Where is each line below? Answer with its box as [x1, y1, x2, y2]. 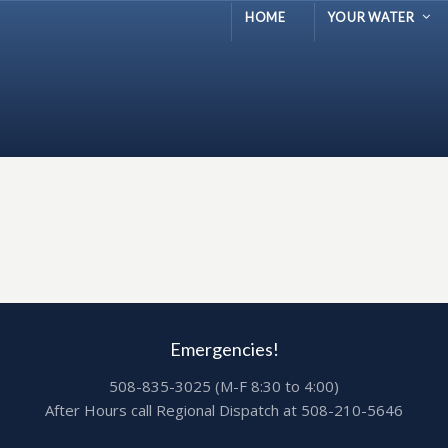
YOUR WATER [327, 10, 415, 25]
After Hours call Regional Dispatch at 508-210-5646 [45, 400, 403, 420]
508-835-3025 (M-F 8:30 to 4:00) [109, 376, 339, 396]
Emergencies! [169, 338, 279, 360]
